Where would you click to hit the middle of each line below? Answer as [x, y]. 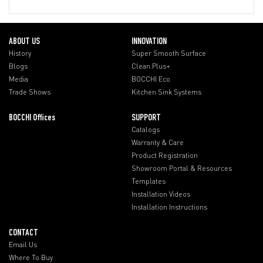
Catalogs [146, 129]
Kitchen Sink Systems [166, 92]
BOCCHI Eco [151, 79]
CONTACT [23, 233]
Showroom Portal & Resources [182, 168]
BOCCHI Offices [32, 118]
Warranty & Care [158, 142]
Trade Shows [30, 92]
